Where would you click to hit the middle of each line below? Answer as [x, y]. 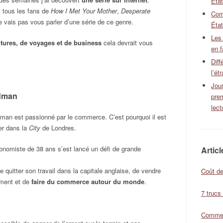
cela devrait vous [127, 43]
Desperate [136, 11]
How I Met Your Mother [84, 11]
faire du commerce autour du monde [88, 181]
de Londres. [58, 128]
